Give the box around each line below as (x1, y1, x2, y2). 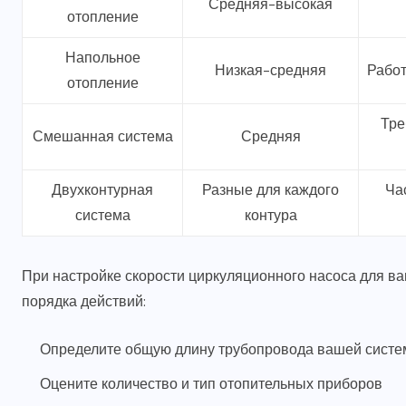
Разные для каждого (202, 180, 339, 200)
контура (244, 206, 297, 226)
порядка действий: (22, 292, 146, 312)
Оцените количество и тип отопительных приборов (40, 374, 382, 394)
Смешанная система (32, 127, 173, 147)
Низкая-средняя (215, 61, 326, 81)
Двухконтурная (52, 180, 153, 200)
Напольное (64, 48, 140, 68)
